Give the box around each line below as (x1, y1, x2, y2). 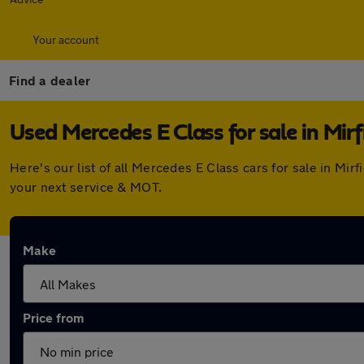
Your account (32, 32, 99, 46)
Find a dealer (9, 72, 91, 88)
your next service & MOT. (10, 179, 162, 194)
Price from (23, 310, 84, 325)
